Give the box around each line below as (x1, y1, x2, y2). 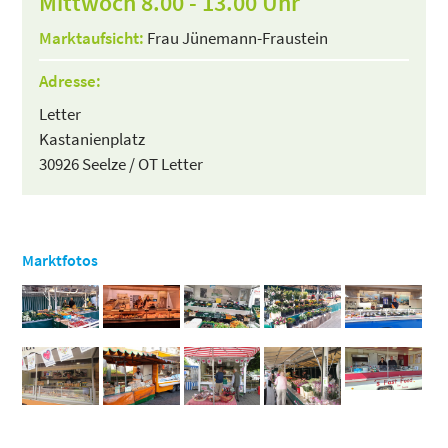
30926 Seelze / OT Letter (39, 153, 204, 175)
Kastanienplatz (39, 128, 146, 150)
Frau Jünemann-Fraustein (144, 27, 329, 49)
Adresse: (39, 70, 102, 92)
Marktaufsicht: (39, 27, 145, 49)
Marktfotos (22, 250, 99, 270)
